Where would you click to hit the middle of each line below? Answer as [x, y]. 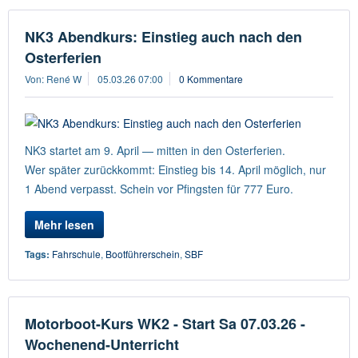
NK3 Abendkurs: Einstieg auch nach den [163, 37]
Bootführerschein [143, 254]
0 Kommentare [211, 79]
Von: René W [53, 79]
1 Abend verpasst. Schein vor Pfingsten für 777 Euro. [159, 189]
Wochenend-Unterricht [102, 344]
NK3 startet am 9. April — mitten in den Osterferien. [155, 150]
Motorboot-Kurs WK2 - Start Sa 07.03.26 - [165, 324]
